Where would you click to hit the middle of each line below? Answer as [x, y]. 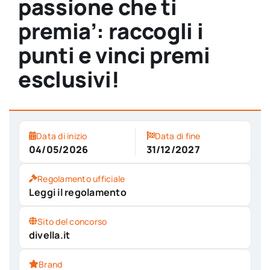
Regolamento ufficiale [81, 178]
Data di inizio [62, 136]
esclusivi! [69, 79]
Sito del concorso [72, 221]
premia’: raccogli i [111, 31]
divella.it [49, 235]
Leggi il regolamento [77, 192]
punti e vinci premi [114, 55]
